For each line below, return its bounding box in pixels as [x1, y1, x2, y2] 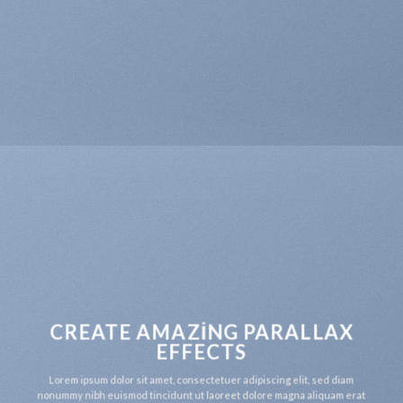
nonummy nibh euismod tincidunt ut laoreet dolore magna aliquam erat [37, 389, 366, 401]
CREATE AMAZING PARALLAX [49, 319, 354, 345]
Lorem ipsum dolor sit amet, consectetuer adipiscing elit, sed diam [49, 373, 354, 386]
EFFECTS [156, 339, 247, 364]
